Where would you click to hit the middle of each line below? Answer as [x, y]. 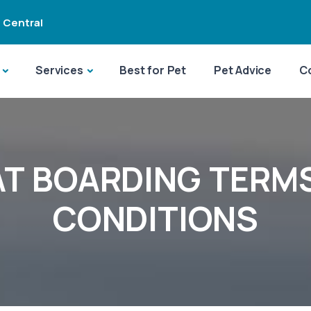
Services [59, 70]
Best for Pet [153, 70]
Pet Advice [243, 70]
